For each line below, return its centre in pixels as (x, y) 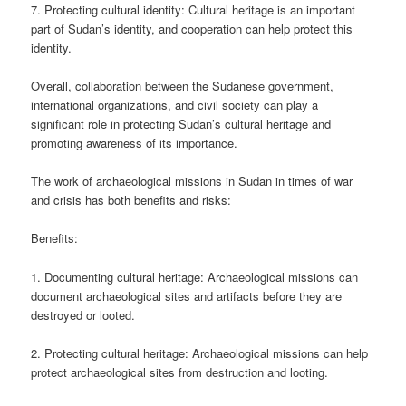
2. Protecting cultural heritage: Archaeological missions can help (200, 353)
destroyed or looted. (83, 314)
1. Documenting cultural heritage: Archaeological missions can (195, 276)
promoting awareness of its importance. (135, 143)
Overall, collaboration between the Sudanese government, (183, 86)
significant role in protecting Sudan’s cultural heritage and (181, 124)
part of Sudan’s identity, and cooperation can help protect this (192, 29)
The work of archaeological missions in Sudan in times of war (192, 181)
